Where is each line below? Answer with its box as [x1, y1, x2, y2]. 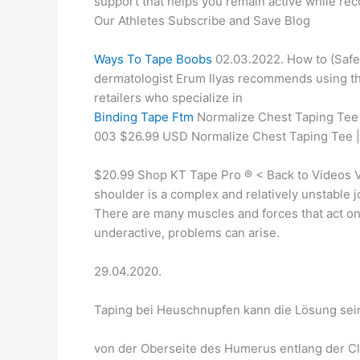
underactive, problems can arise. [94, 225, 280, 240]
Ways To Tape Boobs [94, 51, 212, 67]
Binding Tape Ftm [94, 109, 194, 125]
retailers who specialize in [94, 90, 243, 105]
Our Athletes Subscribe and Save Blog [94, 13, 310, 28]
